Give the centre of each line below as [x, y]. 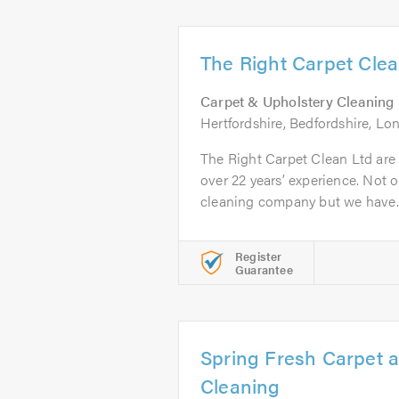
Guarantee [264, 269]
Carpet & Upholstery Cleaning [297, 101]
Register [259, 256]
